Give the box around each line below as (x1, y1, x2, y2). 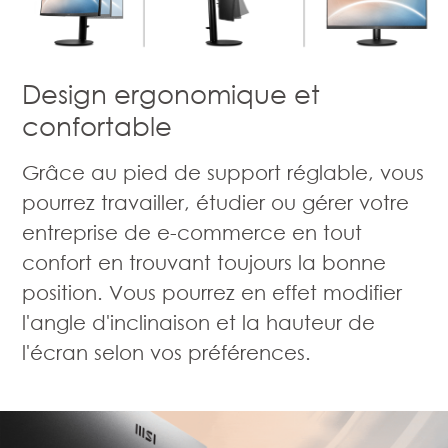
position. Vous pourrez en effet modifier (22, 279, 403, 304)
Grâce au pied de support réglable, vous (22, 159, 425, 184)
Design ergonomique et (22, 77, 321, 110)
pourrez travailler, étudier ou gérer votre (22, 189, 410, 214)
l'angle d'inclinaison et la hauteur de (22, 309, 376, 334)
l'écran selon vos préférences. (22, 339, 312, 364)
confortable (22, 109, 173, 142)
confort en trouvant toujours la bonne (22, 249, 387, 274)
